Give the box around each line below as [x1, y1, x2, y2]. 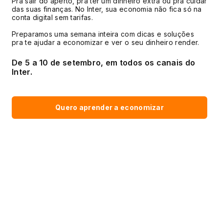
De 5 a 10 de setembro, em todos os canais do [12, 58, 196, 68]
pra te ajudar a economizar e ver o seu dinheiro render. [12, 38, 199, 47]
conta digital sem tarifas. [12, 13, 93, 22]
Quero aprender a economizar [55, 103, 164, 111]
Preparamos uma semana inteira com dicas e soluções [12, 30, 194, 39]
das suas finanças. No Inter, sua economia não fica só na [12, 5, 202, 14]
